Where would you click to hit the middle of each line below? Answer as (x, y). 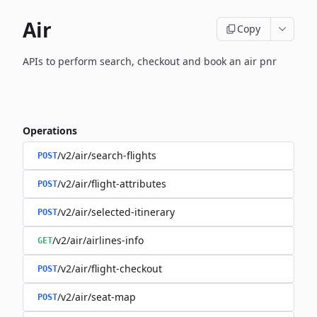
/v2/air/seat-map (97, 297)
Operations (50, 131)
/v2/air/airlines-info (98, 240)
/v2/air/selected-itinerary (116, 212)
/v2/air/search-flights (107, 155)
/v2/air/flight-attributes (112, 184)
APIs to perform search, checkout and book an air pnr (150, 61)
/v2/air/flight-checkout (110, 269)
